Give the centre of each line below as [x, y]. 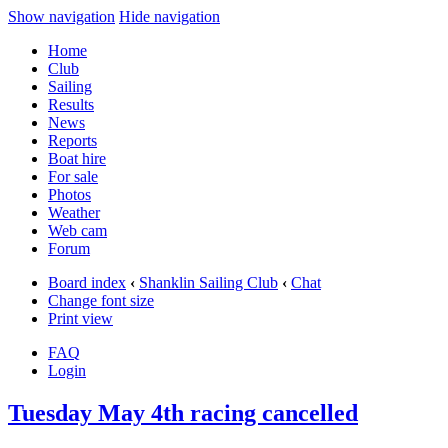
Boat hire [77, 158]
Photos [69, 194]
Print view [80, 318]
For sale [73, 176]
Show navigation [61, 16]
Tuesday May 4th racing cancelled [183, 412]
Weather [74, 212]
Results [71, 104]
